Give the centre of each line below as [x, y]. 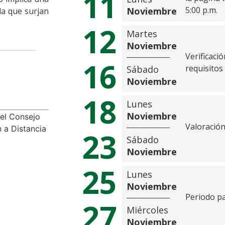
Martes [142, 33]
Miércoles [147, 210]
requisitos [204, 69]
